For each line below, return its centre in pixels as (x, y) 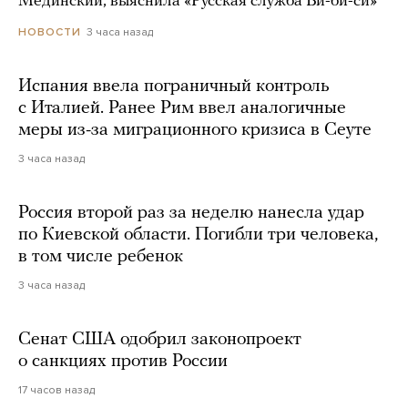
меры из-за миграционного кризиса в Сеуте (195, 131)
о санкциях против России (123, 362)
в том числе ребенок (101, 257)
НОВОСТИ (50, 32)
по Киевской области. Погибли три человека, (198, 235)
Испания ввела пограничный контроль (174, 87)
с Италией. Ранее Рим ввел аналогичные (182, 109)
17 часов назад (56, 390)
